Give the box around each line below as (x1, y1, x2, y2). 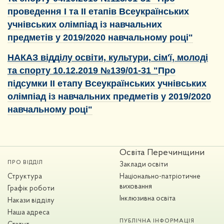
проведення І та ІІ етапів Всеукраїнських (7, 6, 189, 16)
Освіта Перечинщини (119, 147, 204, 157)
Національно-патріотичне (119, 172, 200, 180)
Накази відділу (7, 196, 54, 204)
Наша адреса (7, 208, 49, 216)
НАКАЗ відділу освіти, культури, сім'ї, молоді (7, 52, 208, 63)
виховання (119, 182, 152, 190)
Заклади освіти (119, 160, 168, 168)
